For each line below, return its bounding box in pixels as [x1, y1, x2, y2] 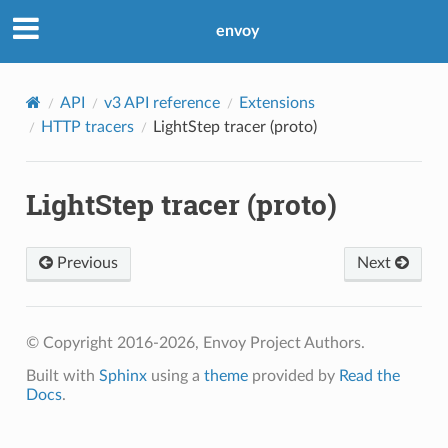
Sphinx [98, 367, 147, 384]
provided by [247, 367, 339, 384]
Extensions [238, 94, 315, 111]
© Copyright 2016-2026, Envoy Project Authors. [25, 334, 365, 351]
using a [146, 367, 204, 384]
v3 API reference [103, 94, 220, 111]
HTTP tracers [40, 118, 134, 135]
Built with [25, 367, 99, 384]
